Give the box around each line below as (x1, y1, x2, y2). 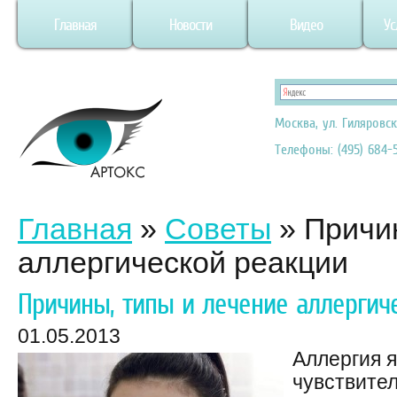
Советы (165, 212, 271, 245)
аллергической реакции (18, 245, 348, 279)
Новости (169, 16, 212, 34)
